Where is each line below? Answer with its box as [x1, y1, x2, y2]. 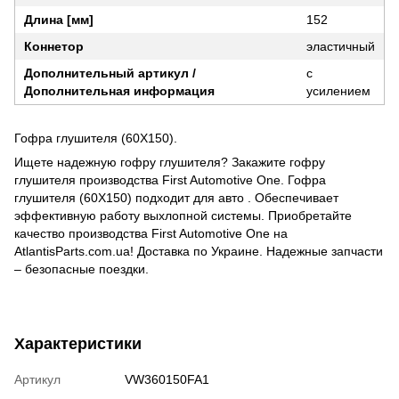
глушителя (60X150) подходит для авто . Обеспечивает [14, 190, 338, 205]
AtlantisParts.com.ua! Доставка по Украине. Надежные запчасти [14, 243, 383, 258]
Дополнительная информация [24, 83, 215, 98]
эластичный [306, 38, 375, 53]
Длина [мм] [24, 12, 94, 27]
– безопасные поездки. [14, 261, 149, 276]
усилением [306, 83, 370, 98]
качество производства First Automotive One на [14, 225, 288, 240]
